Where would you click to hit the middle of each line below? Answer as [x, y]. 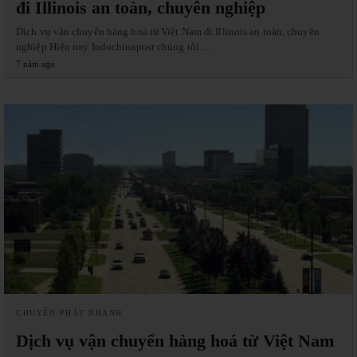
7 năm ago [35, 63]
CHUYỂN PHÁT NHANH [69, 312]
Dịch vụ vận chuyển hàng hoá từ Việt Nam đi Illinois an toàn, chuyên [168, 31]
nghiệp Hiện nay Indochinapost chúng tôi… [113, 46]
